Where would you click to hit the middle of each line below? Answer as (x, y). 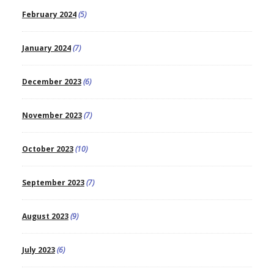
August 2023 (45, 217)
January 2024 (46, 48)
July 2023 (38, 250)
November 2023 (52, 116)
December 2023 (51, 82)
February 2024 (49, 15)
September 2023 (53, 183)
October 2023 (47, 149)
